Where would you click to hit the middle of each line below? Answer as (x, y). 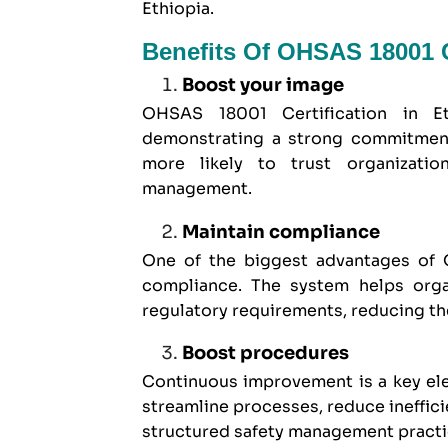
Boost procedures (265, 353)
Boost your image (263, 85)
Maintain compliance (281, 231)
